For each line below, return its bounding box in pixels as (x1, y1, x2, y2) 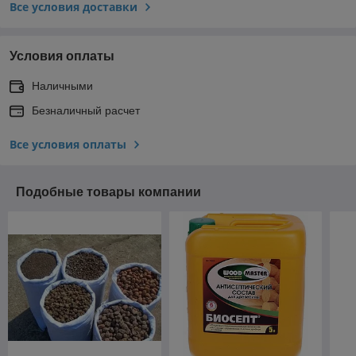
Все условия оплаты (10, 136, 126, 152)
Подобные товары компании (16, 184, 201, 199)
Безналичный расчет (32, 103, 140, 117)
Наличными (32, 79, 93, 92)
